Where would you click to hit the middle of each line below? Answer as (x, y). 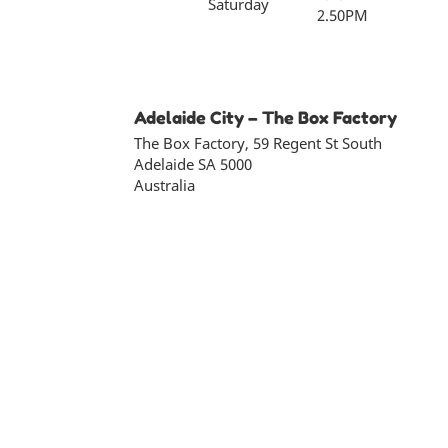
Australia (165, 185)
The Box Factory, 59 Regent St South (258, 143)
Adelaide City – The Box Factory (266, 118)
